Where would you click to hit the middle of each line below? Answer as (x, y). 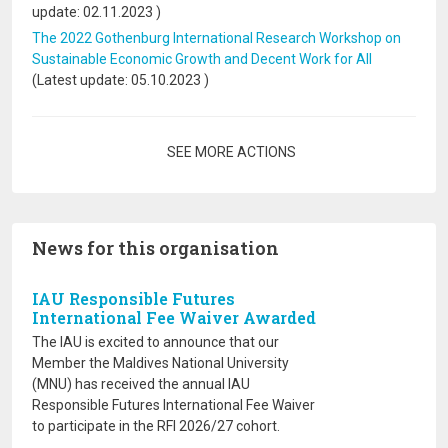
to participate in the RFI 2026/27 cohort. (156, 426)
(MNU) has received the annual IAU (141, 384)
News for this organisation (155, 248)
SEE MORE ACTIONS (231, 152)
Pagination (75, 150)
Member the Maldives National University (160, 363)
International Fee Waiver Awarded (174, 317)
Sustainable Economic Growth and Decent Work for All (202, 59)
